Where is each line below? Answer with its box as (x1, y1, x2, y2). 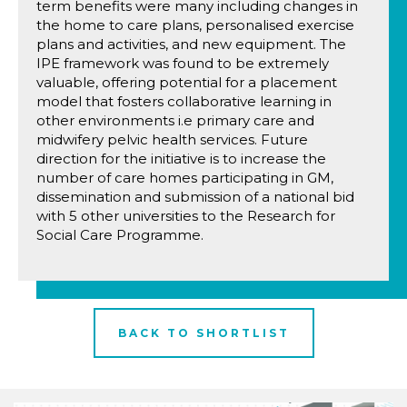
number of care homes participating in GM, (36, 169, 333, 186)
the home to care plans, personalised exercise (36, 16, 354, 34)
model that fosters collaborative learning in (36, 93, 332, 110)
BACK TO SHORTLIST (117, 326, 290, 340)
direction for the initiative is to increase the (36, 150, 326, 167)
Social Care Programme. (36, 226, 203, 243)
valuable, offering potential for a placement (36, 74, 337, 91)
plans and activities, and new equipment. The (36, 35, 346, 53)
